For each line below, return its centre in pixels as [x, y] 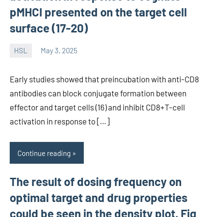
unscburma [27, 57]
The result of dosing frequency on [96, 182]
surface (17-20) [49, 28]
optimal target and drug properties [99, 198]
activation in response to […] [60, 121]
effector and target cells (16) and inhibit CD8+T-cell [97, 107]
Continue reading [44, 153]
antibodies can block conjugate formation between [98, 93]
